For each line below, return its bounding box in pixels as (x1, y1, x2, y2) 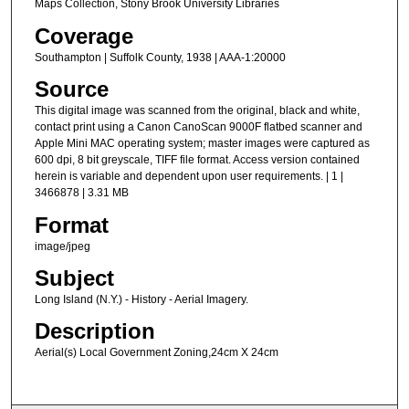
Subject (34, 265, 114, 290)
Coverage (34, 23, 133, 48)
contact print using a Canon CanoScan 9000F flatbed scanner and (34, 121, 362, 134)
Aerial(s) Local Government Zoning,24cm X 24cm (34, 346, 278, 360)
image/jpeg (34, 239, 90, 253)
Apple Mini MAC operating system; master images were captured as (34, 137, 370, 151)
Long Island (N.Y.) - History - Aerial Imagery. (34, 292, 248, 306)
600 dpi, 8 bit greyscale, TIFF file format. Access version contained (34, 153, 360, 167)
